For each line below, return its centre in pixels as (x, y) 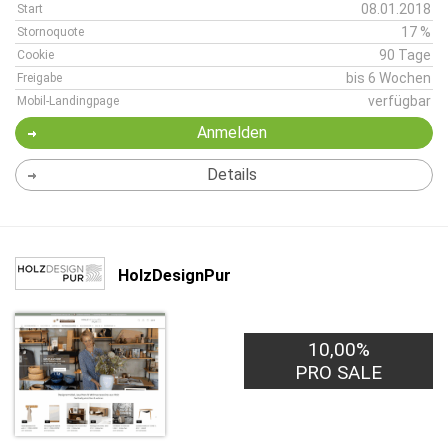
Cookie (35, 55)
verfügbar (399, 101)
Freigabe (39, 78)
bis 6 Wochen (388, 78)
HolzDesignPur (174, 275)
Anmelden (231, 132)
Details (231, 174)
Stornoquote (50, 32)
